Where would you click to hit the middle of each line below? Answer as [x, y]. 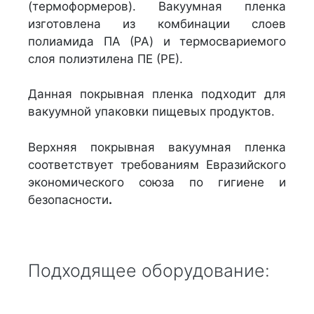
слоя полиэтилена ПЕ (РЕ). [105, 59]
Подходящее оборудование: [149, 271]
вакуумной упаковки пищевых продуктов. [151, 112]
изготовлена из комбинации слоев [157, 23]
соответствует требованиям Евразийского [157, 164]
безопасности [68, 199]
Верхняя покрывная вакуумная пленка [157, 147]
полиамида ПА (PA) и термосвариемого [157, 41]
